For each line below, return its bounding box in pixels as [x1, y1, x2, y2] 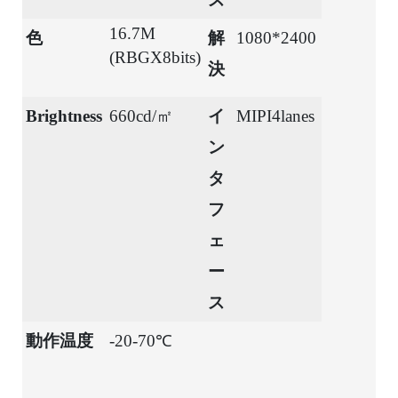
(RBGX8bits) [109, 47, 201, 67]
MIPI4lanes [236, 106, 314, 125]
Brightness [26, 106, 102, 125]
